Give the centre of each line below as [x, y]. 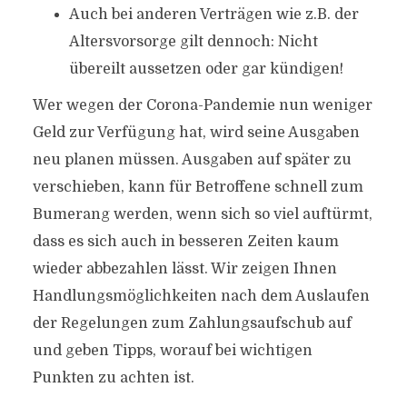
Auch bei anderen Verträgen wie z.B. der [213, 15]
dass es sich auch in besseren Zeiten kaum [185, 242]
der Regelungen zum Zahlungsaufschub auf [192, 323]
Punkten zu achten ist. [113, 378]
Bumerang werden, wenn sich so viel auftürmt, [202, 214]
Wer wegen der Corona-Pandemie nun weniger [202, 105]
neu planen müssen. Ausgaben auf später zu [192, 160]
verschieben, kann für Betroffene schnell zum [198, 187]
